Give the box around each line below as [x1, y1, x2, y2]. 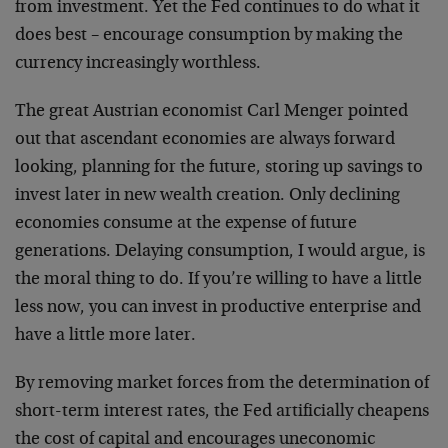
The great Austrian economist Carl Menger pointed [15, 103, 408, 121]
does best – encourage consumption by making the [15, 27, 403, 45]
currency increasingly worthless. [15, 55, 261, 73]
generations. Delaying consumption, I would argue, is [15, 243, 425, 261]
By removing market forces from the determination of [15, 375, 429, 393]
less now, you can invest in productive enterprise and [15, 299, 421, 317]
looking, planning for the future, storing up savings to [15, 159, 423, 177]
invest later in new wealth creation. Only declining [15, 187, 400, 205]
